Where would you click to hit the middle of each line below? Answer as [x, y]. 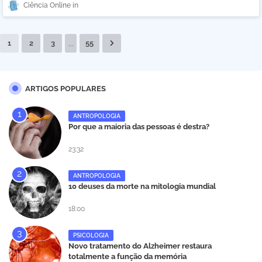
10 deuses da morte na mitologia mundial [142, 186]
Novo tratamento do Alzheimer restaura [140, 246]
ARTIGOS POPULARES [65, 89]
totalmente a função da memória [127, 256]
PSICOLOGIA [91, 235]
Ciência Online [47, 6]
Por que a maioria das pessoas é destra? [139, 127]
